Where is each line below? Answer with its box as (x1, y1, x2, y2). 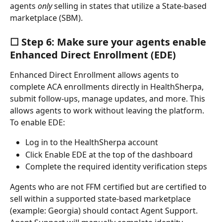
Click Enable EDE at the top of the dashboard (25, 149, 193, 160)
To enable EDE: (10, 117, 65, 128)
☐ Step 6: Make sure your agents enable (10, 35, 209, 49)
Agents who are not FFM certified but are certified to (10, 181, 209, 192)
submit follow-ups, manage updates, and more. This (10, 93, 207, 105)
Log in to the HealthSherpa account (25, 137, 158, 148)
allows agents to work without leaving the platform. (10, 105, 206, 116)
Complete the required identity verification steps (25, 161, 207, 172)
